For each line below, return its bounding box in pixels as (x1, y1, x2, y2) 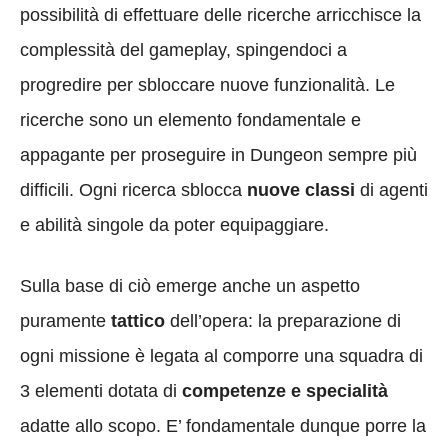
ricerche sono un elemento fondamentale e (20, 109, 361, 130)
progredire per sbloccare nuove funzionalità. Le (20, 74, 395, 95)
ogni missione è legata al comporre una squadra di (20, 345, 423, 366)
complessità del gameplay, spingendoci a (20, 39, 347, 60)
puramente (20, 310, 111, 331)
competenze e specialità (182, 380, 388, 401)
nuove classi (247, 179, 355, 200)
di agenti (355, 179, 428, 200)
